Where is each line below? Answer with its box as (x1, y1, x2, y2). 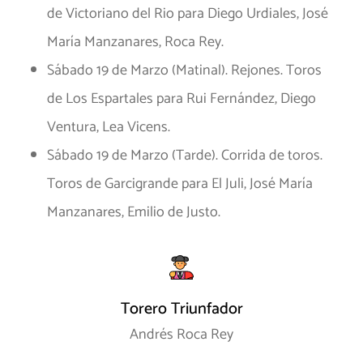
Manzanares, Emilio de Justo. (47, 200, 220, 225)
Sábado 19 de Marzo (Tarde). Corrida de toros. (47, 143, 322, 169)
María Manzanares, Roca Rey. (47, 30, 224, 55)
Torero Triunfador (120, 296, 243, 323)
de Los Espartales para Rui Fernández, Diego (47, 87, 316, 112)
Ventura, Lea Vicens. (47, 115, 170, 140)
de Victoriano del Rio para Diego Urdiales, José (47, 2, 328, 27)
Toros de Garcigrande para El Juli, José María (47, 172, 313, 197)
